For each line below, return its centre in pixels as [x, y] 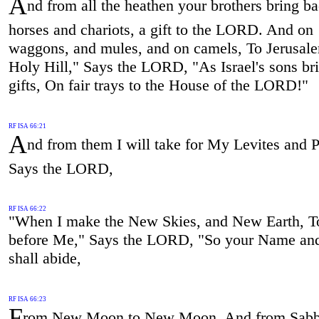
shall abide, [45, 258]
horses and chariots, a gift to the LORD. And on [161, 29]
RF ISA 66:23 [27, 299]
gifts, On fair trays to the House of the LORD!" [158, 85]
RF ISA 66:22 [27, 209]
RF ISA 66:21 [27, 126]
